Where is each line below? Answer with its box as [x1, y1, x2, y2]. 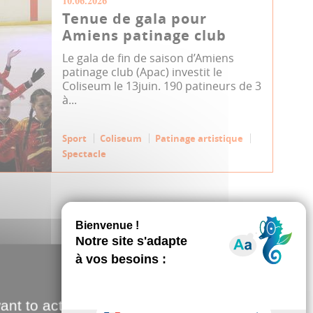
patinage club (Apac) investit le [62, 64, 223, 80]
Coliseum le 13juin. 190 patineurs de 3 [62, 78, 262, 94]
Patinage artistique [155, 132, 244, 145]
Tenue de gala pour [62, 9, 208, 28]
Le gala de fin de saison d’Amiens [62, 50, 235, 66]
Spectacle [62, 147, 107, 160]
